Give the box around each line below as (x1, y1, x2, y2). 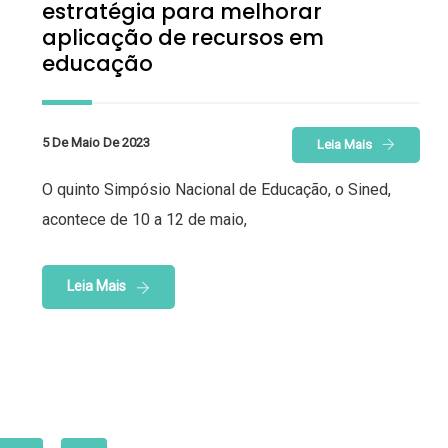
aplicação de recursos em (42, 22, 324, 52)
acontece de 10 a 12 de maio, (42, 210, 247, 230)
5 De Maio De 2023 (42, 134, 150, 150)
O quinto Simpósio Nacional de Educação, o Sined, (42, 180, 391, 200)
